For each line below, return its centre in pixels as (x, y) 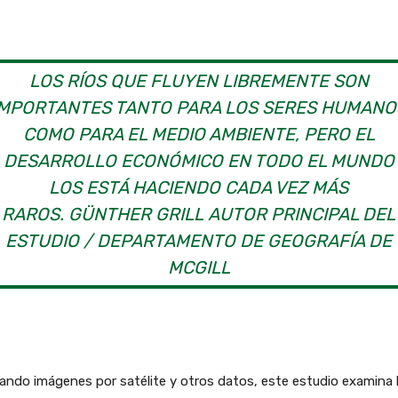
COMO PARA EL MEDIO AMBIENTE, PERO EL (199, 135)
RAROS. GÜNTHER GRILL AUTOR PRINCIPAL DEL (199, 215)
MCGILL (199, 268)
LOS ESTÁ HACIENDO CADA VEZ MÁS (199, 188)
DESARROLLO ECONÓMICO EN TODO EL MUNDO (199, 161)
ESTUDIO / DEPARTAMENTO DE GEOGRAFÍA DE (199, 241)
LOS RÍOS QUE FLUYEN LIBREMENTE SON (199, 81)
